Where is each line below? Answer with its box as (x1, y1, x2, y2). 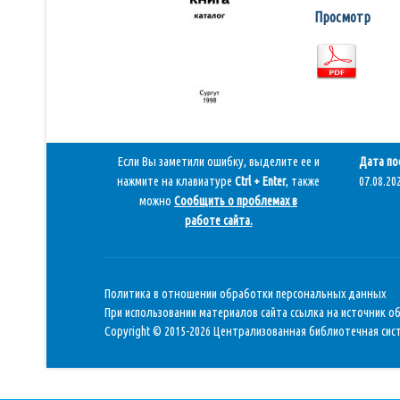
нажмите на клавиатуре (117, 174, 235, 188)
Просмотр (314, 9, 371, 25)
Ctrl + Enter (235, 174, 286, 188)
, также (286, 174, 320, 188)
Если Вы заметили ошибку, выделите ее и (117, 154, 320, 169)
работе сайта (184, 213, 250, 228)
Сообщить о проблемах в (174, 194, 297, 208)
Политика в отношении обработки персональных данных (104, 287, 386, 301)
